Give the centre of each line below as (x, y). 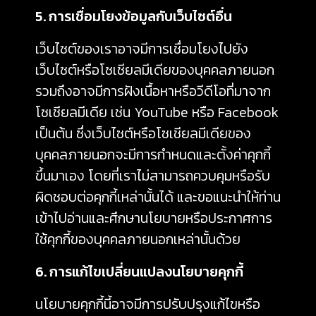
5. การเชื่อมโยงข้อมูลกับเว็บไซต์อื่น (134, 16)
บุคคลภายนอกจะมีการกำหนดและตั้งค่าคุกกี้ (153, 154)
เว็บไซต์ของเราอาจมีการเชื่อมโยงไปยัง (142, 49)
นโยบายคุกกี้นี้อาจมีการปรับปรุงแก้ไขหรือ (148, 304)
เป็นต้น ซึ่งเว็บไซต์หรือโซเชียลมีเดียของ (143, 133)
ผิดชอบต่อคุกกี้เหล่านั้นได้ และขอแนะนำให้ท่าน (158, 197)
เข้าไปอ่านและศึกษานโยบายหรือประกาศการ (154, 218)
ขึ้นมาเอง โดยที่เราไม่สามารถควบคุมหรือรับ (153, 176)
